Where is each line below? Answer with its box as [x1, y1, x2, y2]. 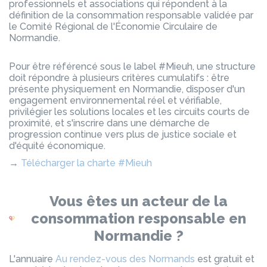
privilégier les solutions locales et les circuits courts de [9, 106, 250, 117]
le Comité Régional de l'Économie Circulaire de [9, 21, 218, 32]
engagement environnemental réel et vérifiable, [9, 95, 222, 106]
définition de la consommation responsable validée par [9, 10, 253, 21]
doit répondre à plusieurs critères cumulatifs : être [9, 72, 229, 83]
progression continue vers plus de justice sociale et [9, 129, 237, 140]
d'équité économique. [9, 140, 105, 151]
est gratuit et [195, 253, 254, 265]
